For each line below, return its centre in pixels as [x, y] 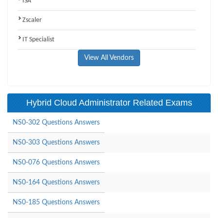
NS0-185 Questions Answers [56, 202]
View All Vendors [109, 58]
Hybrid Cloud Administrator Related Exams [109, 102]
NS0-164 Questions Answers [56, 182]
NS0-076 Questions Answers [56, 162]
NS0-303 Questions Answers [56, 142]
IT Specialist [38, 39]
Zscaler [32, 20]
